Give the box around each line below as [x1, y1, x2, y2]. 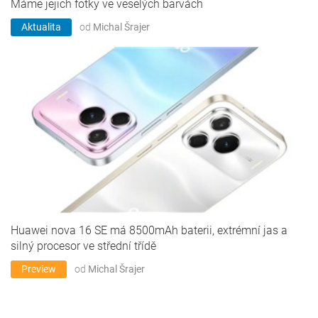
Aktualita [21, 21, 61, 33]
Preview [21, 263, 56, 275]
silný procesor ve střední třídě [11, 239, 156, 253]
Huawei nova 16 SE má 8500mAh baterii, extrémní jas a [11, 224, 287, 238]
